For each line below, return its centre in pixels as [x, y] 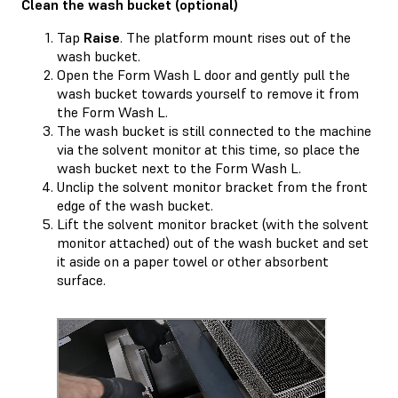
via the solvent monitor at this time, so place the [208, 149]
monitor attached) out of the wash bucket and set [213, 242]
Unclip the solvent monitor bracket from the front [212, 186]
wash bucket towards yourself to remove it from [208, 93]
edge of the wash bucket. [135, 205]
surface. [81, 279]
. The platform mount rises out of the [235, 37]
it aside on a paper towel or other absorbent [193, 261]
